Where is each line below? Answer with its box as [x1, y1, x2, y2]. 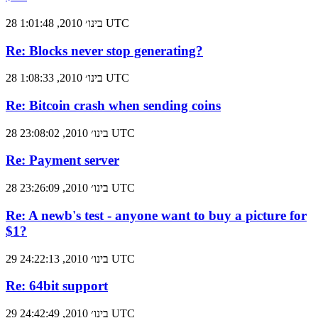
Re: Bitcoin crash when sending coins [6, 98, 221, 114]
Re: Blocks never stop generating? [6, 43, 203, 58]
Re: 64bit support [6, 278, 108, 294]
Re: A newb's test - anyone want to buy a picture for [6, 207, 307, 223]
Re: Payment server [6, 153, 119, 168]
